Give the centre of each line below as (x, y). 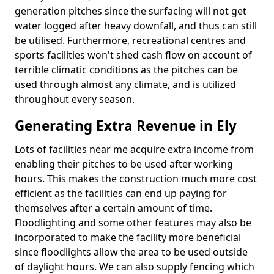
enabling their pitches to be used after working (124, 164)
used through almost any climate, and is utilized (125, 84)
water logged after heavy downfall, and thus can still (136, 26)
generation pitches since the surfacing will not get (131, 11)
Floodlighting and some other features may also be (133, 223)
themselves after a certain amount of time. (113, 208)
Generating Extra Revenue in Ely (126, 126)
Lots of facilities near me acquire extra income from (134, 149)
